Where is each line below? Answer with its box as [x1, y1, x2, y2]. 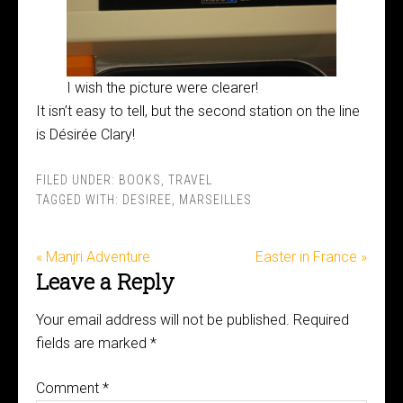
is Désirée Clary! [36, 126, 135, 143]
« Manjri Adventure [36, 248, 150, 265]
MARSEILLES [179, 193, 252, 207]
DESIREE [122, 193, 172, 207]
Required [293, 311, 349, 328]
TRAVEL [168, 173, 212, 187]
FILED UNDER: [36, 173, 119, 187]
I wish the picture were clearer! [67, 79, 258, 96]
